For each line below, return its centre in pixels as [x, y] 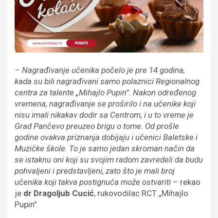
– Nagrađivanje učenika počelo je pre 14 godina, [100, 70]
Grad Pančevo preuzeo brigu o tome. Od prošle [97, 126]
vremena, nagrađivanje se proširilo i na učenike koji [105, 104]
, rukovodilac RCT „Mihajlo [141, 193]
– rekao [186, 182]
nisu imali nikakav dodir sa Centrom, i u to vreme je [104, 115]
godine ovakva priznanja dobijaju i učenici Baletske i [106, 137]
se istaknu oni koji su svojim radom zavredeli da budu [109, 160]
